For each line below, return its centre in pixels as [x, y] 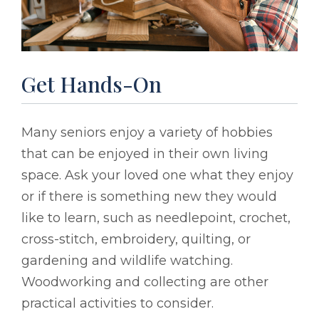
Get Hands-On [91, 84]
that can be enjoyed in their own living [145, 154]
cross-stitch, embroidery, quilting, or [136, 240]
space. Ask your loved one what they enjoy [157, 176]
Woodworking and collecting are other [145, 282]
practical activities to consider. [117, 304]
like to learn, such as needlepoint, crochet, [156, 218]
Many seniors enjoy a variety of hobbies [147, 133]
